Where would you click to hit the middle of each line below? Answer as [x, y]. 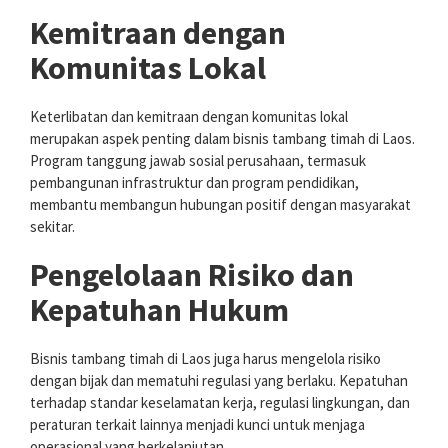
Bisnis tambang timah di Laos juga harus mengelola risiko [205, 359]
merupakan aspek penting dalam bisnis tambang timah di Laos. [222, 139]
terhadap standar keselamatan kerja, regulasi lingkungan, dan [220, 403]
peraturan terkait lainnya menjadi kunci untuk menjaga [197, 425]
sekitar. [52, 227]
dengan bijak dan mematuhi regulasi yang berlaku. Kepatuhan [219, 381]
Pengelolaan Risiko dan [192, 275]
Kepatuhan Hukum [159, 310]
